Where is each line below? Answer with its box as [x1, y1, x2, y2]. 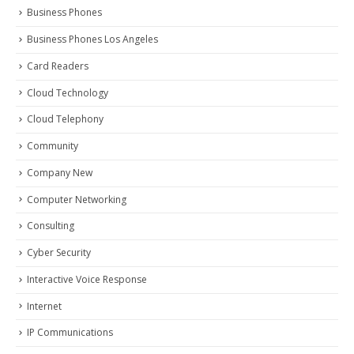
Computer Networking [27, 192, 126, 206]
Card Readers [27, 58, 88, 73]
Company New [27, 165, 92, 179]
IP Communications [27, 326, 113, 340]
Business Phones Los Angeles [27, 32, 158, 47]
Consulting [27, 219, 74, 233]
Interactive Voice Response [27, 272, 147, 286]
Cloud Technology [27, 85, 108, 100]
